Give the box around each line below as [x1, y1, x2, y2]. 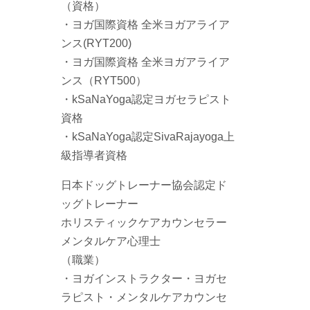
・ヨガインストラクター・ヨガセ [61, 271, 228, 284]
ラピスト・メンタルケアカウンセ [61, 290, 228, 303]
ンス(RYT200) [61, 36, 132, 49]
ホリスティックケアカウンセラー [61, 215, 228, 228]
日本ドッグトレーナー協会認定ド [61, 178, 228, 191]
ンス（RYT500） [61, 73, 147, 86]
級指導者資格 [61, 148, 128, 161]
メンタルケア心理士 [61, 234, 161, 247]
